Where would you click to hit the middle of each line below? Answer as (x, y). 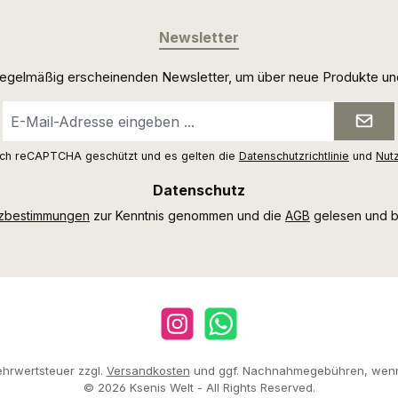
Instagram (184, 330)
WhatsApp (229, 330)
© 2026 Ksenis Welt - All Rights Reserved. (199, 387)
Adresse (27, 148)
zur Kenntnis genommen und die (187, 215)
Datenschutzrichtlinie (294, 156)
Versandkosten (148, 370)
